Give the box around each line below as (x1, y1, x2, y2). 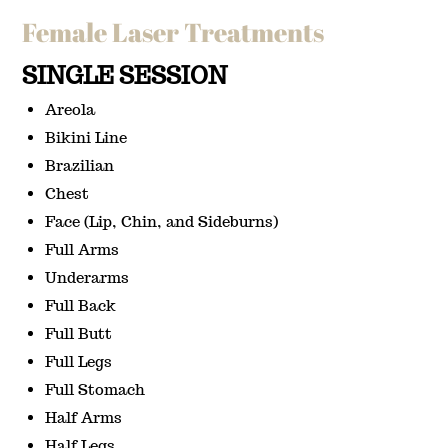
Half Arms (45, 407, 123, 427)
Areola (45, 99, 96, 119)
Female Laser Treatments (22, 13, 325, 50)
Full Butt (45, 323, 113, 343)
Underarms (45, 267, 130, 287)
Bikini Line (45, 127, 128, 147)
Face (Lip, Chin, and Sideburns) (45, 211, 279, 231)
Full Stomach (45, 379, 146, 399)
